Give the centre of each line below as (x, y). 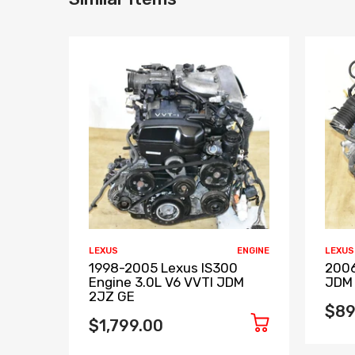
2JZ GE (112, 296)
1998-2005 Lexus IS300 (163, 267)
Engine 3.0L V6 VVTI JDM (166, 282)
